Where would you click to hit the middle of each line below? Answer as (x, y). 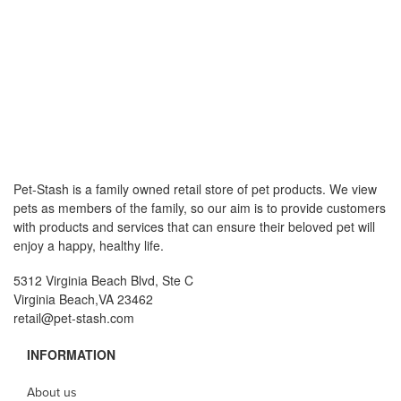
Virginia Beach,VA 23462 (83, 299)
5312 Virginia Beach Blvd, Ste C (103, 281)
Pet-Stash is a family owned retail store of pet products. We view (195, 189)
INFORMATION (71, 355)
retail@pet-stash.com (74, 318)
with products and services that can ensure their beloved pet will (194, 227)
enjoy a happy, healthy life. (89, 246)
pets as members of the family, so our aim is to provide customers (200, 208)
